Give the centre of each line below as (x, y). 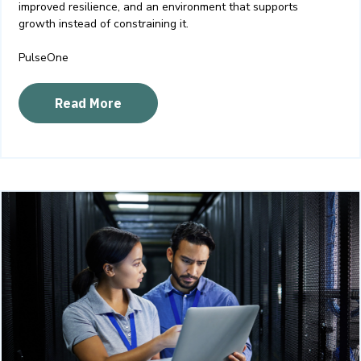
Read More (88, 103)
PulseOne (44, 57)
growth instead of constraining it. (104, 23)
